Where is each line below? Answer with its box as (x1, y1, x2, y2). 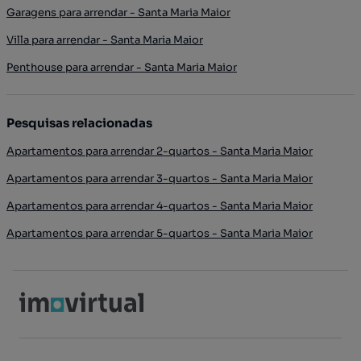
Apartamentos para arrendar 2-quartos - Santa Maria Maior (6, 144, 313, 158)
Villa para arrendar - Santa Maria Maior (6, 33, 203, 47)
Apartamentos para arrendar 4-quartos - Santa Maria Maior (6, 199, 313, 213)
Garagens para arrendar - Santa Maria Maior (6, 6, 230, 19)
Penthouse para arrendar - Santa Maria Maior (6, 60, 237, 74)
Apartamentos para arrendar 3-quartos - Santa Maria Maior (6, 172, 313, 185)
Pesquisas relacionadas (6, 115, 152, 131)
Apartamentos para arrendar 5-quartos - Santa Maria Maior (6, 226, 313, 240)
